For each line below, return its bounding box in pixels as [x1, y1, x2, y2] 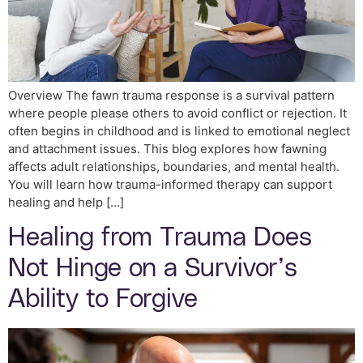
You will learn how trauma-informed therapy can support [8, 177, 332, 193]
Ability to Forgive [8, 286, 198, 314]
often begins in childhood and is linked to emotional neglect [8, 123, 350, 139]
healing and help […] [8, 194, 124, 211]
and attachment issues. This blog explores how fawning [8, 141, 327, 157]
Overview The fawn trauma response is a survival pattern [8, 88, 335, 104]
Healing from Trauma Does [8, 224, 312, 252]
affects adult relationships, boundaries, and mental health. [8, 159, 340, 175]
